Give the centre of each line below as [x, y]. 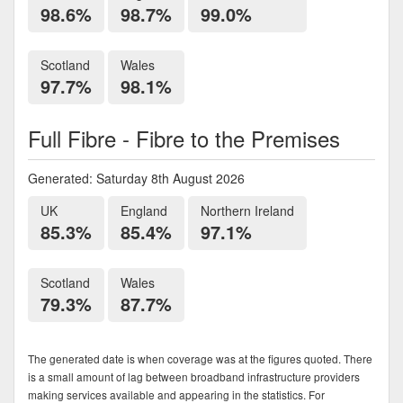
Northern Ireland [247, 210]
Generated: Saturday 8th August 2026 [136, 178]
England [144, 210]
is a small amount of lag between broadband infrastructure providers [194, 376]
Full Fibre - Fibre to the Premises [184, 138]
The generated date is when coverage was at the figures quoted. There [200, 358]
